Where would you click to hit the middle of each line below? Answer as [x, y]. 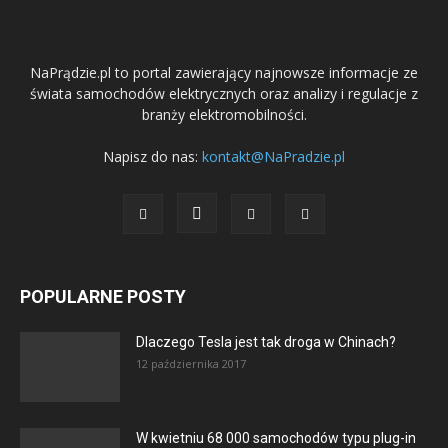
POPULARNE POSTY [103, 297]
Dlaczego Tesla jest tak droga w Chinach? [266, 342]
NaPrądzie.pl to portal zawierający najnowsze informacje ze [224, 73]
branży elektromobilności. [224, 115]
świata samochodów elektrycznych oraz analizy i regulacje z [224, 94]
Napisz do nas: [152, 157]
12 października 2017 [191, 364]
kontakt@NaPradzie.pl [273, 157]
